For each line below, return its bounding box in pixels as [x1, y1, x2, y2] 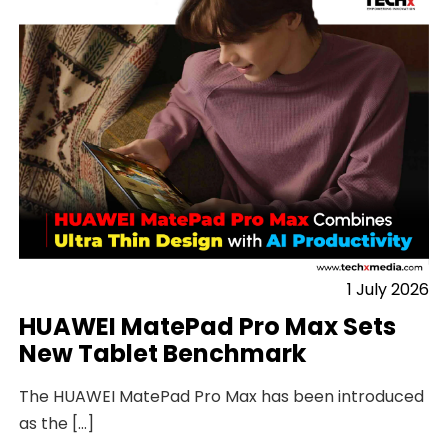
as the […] [19, 412, 95, 436]
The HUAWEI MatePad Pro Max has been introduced [19, 385, 425, 409]
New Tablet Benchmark [19, 337, 307, 371]
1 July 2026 [346, 278, 429, 302]
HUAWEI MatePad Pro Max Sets [19, 310, 397, 344]
